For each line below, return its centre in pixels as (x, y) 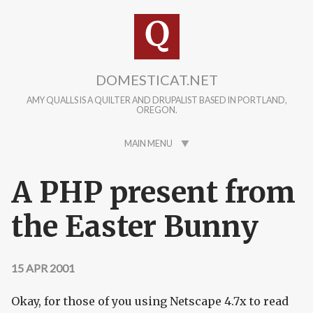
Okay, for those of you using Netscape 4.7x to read (150, 301)
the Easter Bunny (135, 227)
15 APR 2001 (43, 268)
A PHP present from (153, 192)
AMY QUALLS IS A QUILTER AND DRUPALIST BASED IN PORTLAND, (156, 101)
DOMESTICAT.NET (156, 80)
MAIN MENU (148, 144)
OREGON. (156, 110)
